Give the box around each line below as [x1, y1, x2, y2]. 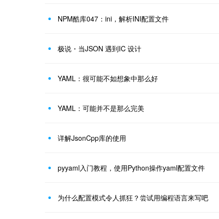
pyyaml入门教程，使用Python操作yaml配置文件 [58, 162, 205, 173]
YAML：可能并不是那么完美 [58, 103, 144, 113]
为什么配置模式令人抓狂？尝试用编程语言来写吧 [58, 192, 208, 202]
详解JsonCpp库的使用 [58, 132, 126, 143]
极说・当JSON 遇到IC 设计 [58, 43, 141, 53]
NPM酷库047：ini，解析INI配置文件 [58, 13, 169, 23]
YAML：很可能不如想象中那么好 [58, 73, 158, 83]
